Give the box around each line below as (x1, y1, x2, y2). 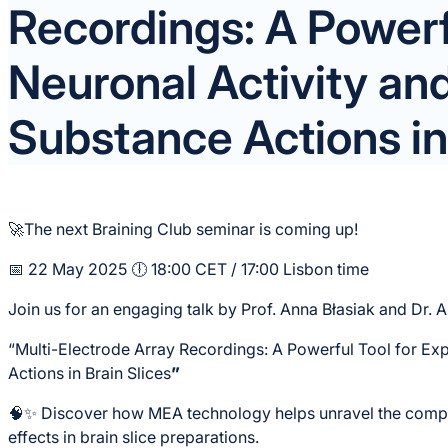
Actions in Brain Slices (8, 363, 171, 384)
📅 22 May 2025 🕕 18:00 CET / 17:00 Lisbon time (8, 259, 369, 280)
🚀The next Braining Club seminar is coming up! (8, 219, 358, 240)
